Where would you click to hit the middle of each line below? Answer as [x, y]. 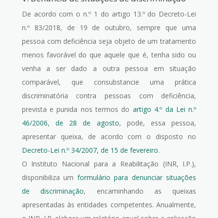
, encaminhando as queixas [140, 191]
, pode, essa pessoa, [158, 123]
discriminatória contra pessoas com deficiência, [109, 96]
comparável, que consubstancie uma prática [109, 82]
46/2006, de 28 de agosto [70, 123]
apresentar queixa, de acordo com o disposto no [109, 136]
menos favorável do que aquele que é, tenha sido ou [109, 55]
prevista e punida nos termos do [77, 109]
